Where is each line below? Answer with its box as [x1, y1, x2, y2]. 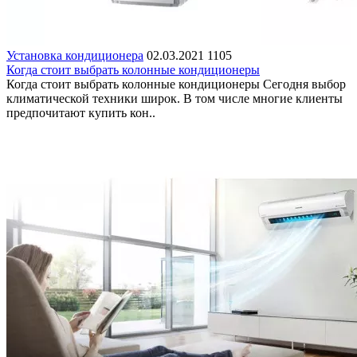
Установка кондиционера [6, 48, 143, 62]
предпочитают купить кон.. [6, 105, 155, 120]
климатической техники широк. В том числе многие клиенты [6, 91, 343, 105]
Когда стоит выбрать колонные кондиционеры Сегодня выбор [6, 76, 346, 91]
